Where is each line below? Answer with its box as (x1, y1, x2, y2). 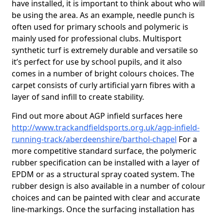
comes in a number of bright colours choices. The (12, 68, 194, 79)
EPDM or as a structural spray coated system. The (12, 169, 195, 180)
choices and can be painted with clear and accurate (12, 192, 200, 203)
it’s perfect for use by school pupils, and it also (12, 56, 182, 67)
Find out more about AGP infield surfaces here (12, 110, 182, 121)
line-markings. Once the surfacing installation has (12, 204, 195, 215)
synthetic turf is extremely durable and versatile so (12, 45, 198, 55)
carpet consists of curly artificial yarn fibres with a (12, 80, 195, 91)
